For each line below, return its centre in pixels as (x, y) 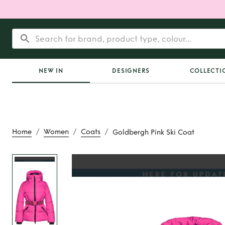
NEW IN (51, 71)
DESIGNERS (131, 71)
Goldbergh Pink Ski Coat (153, 132)
